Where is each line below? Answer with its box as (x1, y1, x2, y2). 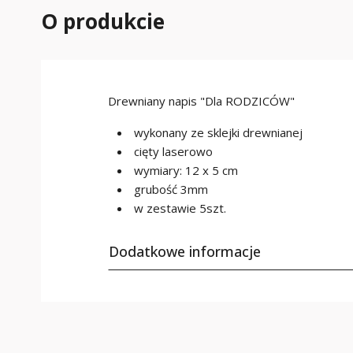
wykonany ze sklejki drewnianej (134, 124, 303, 140)
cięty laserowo (134, 143, 213, 159)
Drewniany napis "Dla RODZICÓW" (108, 93, 295, 109)
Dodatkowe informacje (109, 242, 261, 261)
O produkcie (41, 7, 165, 35)
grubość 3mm (134, 181, 208, 197)
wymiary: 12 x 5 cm (134, 162, 238, 178)
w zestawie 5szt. (134, 200, 226, 216)
